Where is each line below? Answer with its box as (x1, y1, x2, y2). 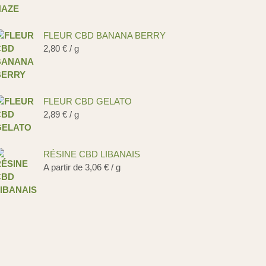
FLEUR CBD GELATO (43, 96, 132, 106)
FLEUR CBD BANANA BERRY (43, 30, 166, 40)
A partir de (43, 162, 85, 172)
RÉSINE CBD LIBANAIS (43, 149, 140, 159)
